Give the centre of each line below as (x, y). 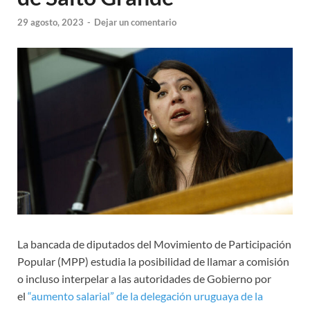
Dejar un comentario (135, 22)
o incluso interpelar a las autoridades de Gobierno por (144, 278)
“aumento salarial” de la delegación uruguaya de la (145, 295)
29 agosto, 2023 (51, 22)
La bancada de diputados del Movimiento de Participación (154, 244)
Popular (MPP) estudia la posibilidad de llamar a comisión (153, 261)
